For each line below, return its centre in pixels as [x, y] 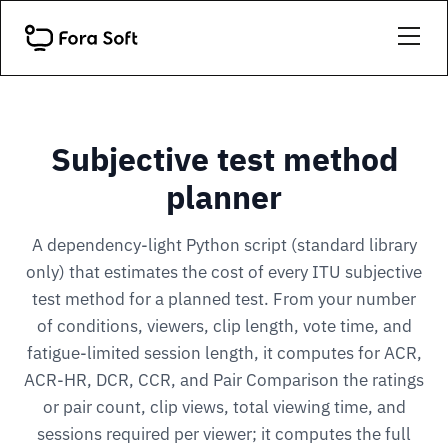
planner [224, 197]
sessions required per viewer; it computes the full [224, 434]
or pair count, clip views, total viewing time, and [224, 407]
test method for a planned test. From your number [224, 299]
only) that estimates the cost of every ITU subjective [224, 272]
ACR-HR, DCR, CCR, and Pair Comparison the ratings [224, 380]
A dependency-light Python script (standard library [224, 245]
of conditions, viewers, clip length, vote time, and [224, 326]
